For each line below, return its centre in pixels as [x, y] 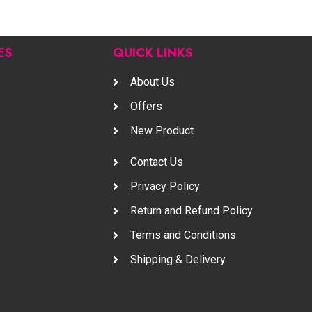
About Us [153, 82]
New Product [162, 131]
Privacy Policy [165, 187]
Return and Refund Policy [192, 211]
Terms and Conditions [183, 235]
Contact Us [157, 162]
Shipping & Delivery [178, 260]
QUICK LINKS [153, 53]
